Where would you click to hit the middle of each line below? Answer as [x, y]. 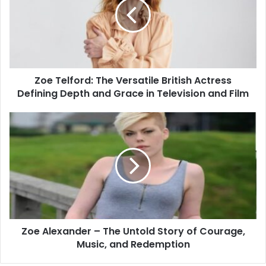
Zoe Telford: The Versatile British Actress [133, 80]
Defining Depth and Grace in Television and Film [133, 93]
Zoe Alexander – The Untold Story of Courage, [133, 231]
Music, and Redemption [133, 244]
